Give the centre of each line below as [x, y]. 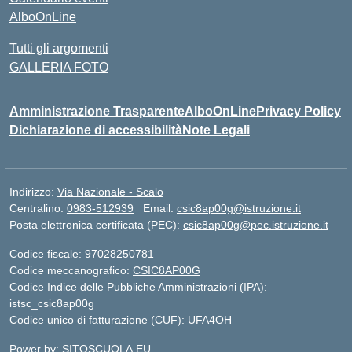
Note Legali [216, 130]
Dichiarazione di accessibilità [96, 130]
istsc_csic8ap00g [52, 303]
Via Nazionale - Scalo [110, 191]
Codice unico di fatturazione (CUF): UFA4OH [121, 319]
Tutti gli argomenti [59, 48]
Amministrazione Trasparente [97, 111]
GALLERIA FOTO [59, 67]
